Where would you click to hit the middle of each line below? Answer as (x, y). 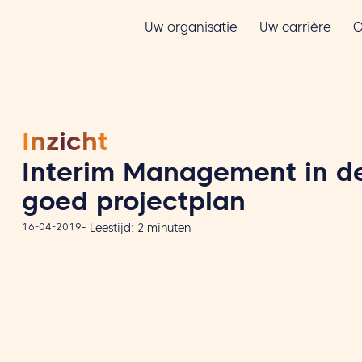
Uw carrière (295, 29)
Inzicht (65, 146)
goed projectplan (133, 206)
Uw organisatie (191, 29)
